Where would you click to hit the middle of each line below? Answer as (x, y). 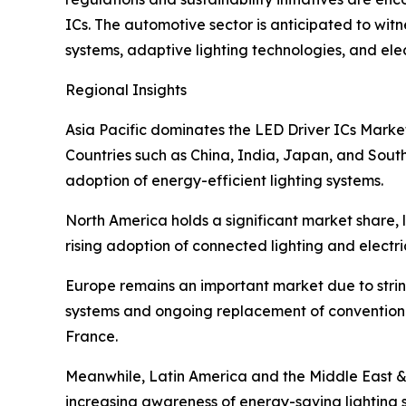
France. (92, 337)
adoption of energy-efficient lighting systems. (224, 181)
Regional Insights (126, 90)
